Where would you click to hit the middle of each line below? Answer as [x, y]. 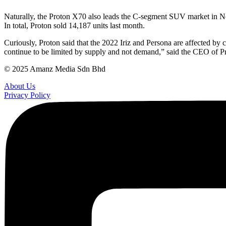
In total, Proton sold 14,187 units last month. [74, 26]
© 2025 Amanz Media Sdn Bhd [55, 69]
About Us [20, 86]
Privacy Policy [27, 95]
